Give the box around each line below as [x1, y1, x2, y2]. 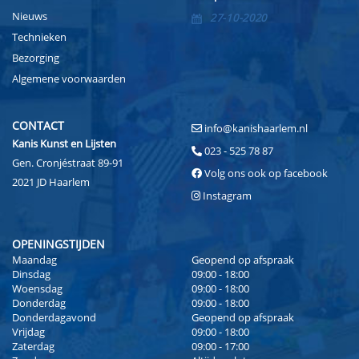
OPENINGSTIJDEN [12, 236, 105, 252]
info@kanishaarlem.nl [204, 121, 308, 136]
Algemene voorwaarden [12, 71, 126, 87]
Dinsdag [12, 267, 50, 282]
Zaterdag [12, 339, 54, 354]
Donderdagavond [12, 310, 96, 325]
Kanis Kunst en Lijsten [12, 136, 116, 151]
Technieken [12, 30, 67, 45]
